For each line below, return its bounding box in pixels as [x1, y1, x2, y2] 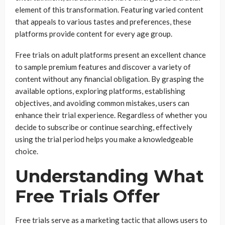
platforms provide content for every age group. [15, 29, 174, 38]
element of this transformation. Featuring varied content [15, 5, 203, 14]
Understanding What [15, 166, 204, 187]
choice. [15, 147, 40, 156]
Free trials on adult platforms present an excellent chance [15, 50, 206, 59]
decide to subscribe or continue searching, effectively [15, 123, 192, 132]
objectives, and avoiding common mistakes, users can [15, 98, 189, 107]
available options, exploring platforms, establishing [15, 86, 185, 95]
